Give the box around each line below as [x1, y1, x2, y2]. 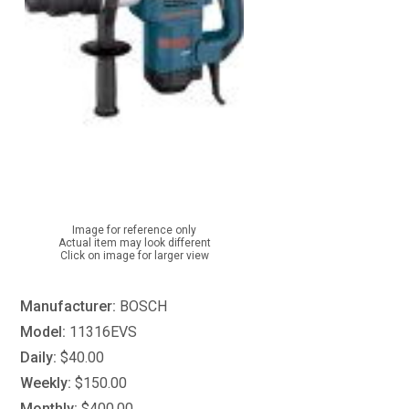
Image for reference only [72, 224, 197, 236]
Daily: [20, 349, 58, 366]
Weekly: [20, 374, 72, 392]
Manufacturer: [20, 298, 117, 315]
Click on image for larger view [59, 249, 209, 262]
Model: [20, 323, 67, 341]
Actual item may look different [58, 236, 211, 249]
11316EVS [69, 323, 138, 341]
